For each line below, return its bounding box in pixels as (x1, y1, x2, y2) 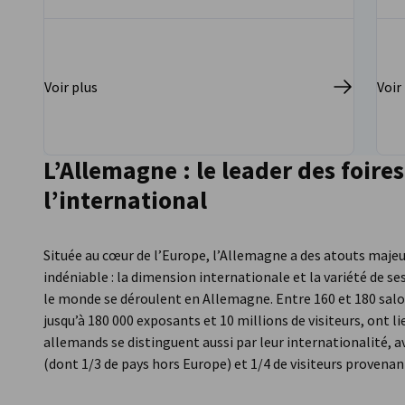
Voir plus (44, 78, 98, 97)
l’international (43, 184, 207, 217)
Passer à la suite (115, 216, 213, 235)
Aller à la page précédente (57, 216, 218, 235)
